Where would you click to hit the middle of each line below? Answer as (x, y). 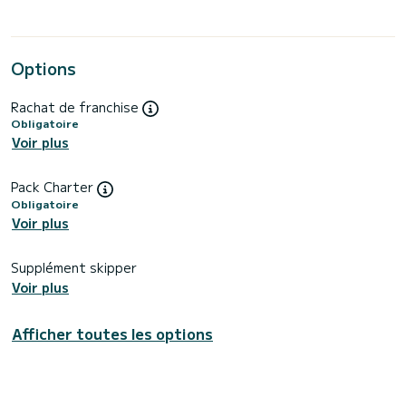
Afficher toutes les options (112, 334)
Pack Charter (54, 187)
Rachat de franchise (77, 106)
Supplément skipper (74, 267)
